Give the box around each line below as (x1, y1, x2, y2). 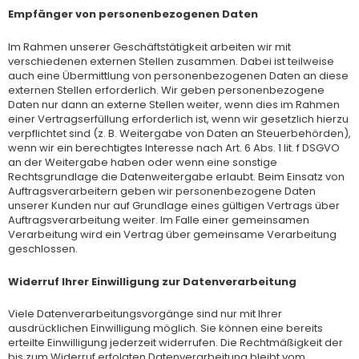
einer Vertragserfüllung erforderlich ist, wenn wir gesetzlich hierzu (8, 111, 349, 127)
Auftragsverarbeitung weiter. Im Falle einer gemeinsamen (8, 212, 309, 228)
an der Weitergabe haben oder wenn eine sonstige (8, 154, 277, 170)
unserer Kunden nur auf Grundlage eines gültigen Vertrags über (8, 197, 340, 213)
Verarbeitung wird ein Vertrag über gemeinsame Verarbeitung (8, 226, 337, 242)
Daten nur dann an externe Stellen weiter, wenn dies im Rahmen (8, 96, 340, 112)
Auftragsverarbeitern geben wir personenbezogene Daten (8, 183, 316, 199)
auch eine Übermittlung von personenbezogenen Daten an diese (8, 67, 349, 83)
